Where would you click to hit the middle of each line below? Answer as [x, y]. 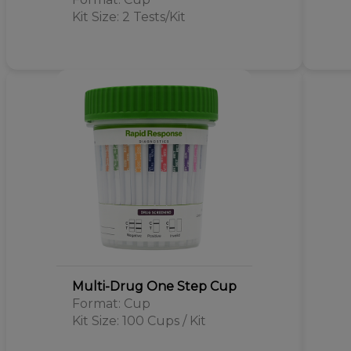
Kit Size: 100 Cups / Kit [139, 321]
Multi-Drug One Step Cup [154, 286]
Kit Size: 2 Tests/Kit [128, 17]
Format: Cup [111, 304]
